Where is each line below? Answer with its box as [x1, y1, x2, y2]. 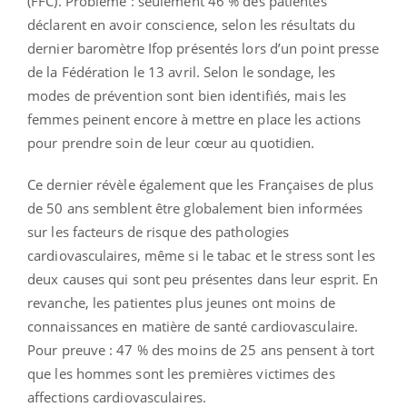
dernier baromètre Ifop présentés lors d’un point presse [27, 38, 380, 57]
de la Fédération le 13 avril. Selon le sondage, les [27, 62, 336, 81]
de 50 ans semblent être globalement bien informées [27, 198, 363, 217]
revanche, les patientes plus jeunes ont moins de [27, 293, 335, 312]
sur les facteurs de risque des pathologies [27, 222, 290, 241]
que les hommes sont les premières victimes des [27, 363, 335, 382]
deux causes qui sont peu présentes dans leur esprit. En [27, 269, 379, 288]
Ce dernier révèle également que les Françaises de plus [27, 174, 374, 194]
